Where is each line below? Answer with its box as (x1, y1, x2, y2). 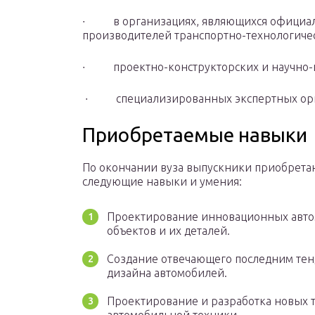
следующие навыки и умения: (82, 175, 242, 188)
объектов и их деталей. (107, 224, 230, 238)
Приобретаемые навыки (82, 124, 307, 146)
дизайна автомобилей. (107, 266, 227, 280)
